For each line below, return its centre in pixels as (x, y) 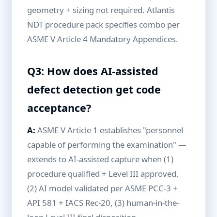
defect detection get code (94, 89)
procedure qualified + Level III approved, (103, 174)
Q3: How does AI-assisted (93, 71)
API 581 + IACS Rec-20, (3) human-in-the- (103, 203)
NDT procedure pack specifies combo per (103, 24)
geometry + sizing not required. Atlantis (101, 10)
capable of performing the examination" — (107, 145)
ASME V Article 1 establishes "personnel (109, 130)
